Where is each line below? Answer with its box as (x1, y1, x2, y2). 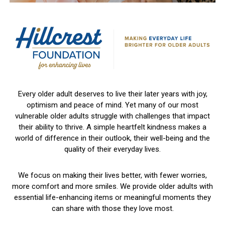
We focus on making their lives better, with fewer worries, (18, 171, 207, 180)
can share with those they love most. (51, 204, 174, 213)
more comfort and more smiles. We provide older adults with (12, 182, 213, 191)
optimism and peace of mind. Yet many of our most (27, 100, 198, 110)
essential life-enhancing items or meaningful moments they (14, 193, 211, 202)
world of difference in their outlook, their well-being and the (15, 134, 210, 143)
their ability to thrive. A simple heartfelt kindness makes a (19, 123, 206, 132)
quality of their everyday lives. (64, 145, 161, 154)
